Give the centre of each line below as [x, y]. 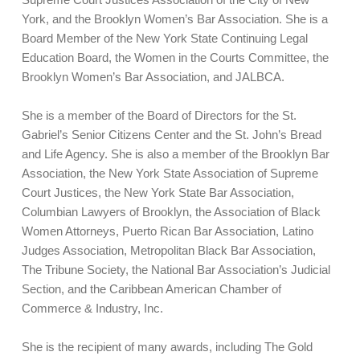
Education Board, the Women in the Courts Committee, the [175, 57]
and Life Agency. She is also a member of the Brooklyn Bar [175, 154]
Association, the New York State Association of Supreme [170, 173]
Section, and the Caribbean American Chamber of [151, 289]
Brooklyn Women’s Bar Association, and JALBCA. [154, 76]
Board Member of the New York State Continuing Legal [164, 38]
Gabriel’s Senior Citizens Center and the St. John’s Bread [171, 135]
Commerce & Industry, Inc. [92, 308]
